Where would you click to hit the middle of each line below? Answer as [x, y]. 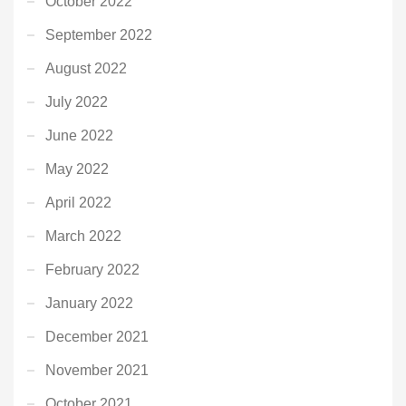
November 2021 [97, 370]
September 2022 [99, 34]
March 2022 [83, 236]
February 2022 [92, 269]
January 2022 [89, 303]
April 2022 [78, 202]
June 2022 [79, 135]
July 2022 [77, 101]
